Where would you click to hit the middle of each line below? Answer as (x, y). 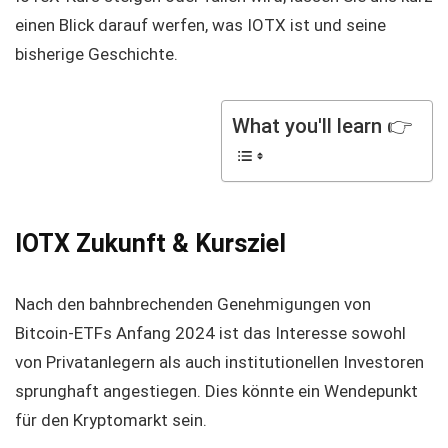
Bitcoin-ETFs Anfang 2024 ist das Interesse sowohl (210, 333)
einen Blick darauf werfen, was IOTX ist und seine (200, 25)
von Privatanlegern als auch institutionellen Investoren (219, 362)
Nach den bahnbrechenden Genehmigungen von (193, 304)
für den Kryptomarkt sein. (111, 420)
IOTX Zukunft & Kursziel (150, 243)
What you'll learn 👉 (322, 126)
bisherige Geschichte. (96, 54)
